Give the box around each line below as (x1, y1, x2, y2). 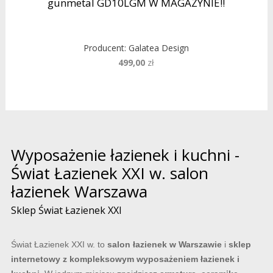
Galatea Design (129, 42, 190, 54)
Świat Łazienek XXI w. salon (10, 162, 208, 185)
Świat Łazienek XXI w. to (10, 239, 107, 250)
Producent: (83, 42, 129, 54)
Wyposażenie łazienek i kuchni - (10, 144, 239, 166)
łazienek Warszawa (10, 180, 147, 203)
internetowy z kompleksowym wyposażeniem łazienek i (10, 254, 239, 264)
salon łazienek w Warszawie (107, 239, 222, 250)
